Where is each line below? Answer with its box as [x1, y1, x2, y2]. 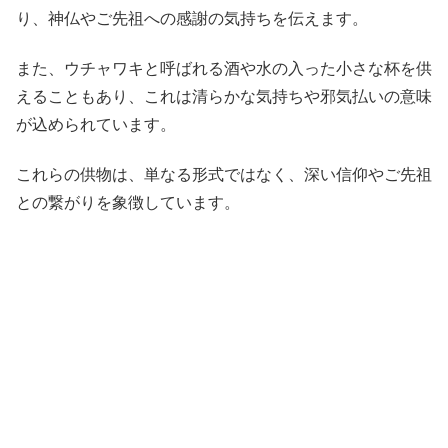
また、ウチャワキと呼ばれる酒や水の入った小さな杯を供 [16, 60, 432, 78]
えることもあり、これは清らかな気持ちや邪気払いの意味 [16, 88, 432, 106]
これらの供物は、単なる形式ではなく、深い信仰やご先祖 [16, 166, 432, 184]
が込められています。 [16, 116, 176, 134]
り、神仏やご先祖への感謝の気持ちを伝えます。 [16, 9, 368, 27]
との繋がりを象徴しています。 [16, 194, 240, 212]
